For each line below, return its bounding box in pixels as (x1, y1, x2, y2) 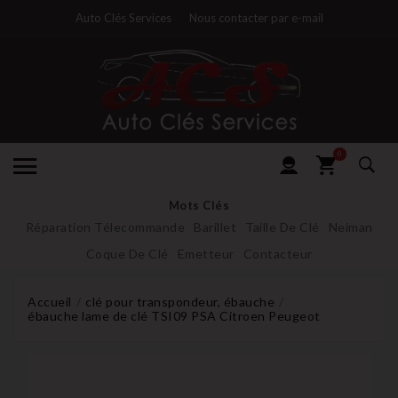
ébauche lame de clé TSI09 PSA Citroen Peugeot (28, 307, 321, 323)
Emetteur (177, 245, 235, 261)
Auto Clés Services (75, 11, 171, 25)
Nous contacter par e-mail (188, 11, 323, 25)
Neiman (328, 219, 373, 235)
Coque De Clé (85, 245, 169, 261)
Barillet (194, 219, 236, 235)
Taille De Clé (245, 219, 320, 235)
